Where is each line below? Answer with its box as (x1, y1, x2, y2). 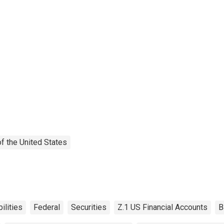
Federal (33, 202, 60, 212)
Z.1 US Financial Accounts (117, 202, 207, 212)
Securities (71, 202, 106, 212)
